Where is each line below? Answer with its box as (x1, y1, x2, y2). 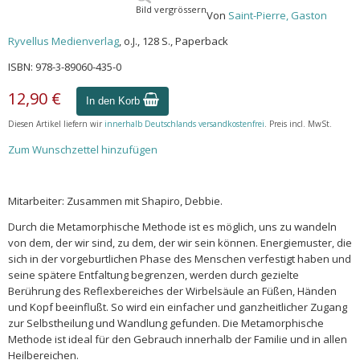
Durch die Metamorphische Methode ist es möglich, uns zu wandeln (8, 219, 337, 234)
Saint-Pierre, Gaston (228, 8, 327, 22)
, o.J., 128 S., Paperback (119, 34, 228, 48)
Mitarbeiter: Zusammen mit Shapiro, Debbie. (8, 194, 223, 208)
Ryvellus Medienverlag (8, 34, 119, 48)
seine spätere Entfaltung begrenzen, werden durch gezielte (8, 268, 299, 282)
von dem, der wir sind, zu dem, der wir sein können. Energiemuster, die (8, 235, 352, 250)
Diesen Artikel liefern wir (8, 118, 104, 129)
